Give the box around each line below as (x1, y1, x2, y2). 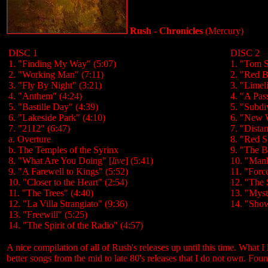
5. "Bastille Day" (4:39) (8, 102, 98, 112)
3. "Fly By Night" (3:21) (8, 80, 102, 90)
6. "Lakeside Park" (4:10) (8, 112, 105, 123)
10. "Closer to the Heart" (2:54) (8, 177, 127, 187)
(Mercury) (203, 26, 243, 36)
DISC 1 (8, 48, 38, 58)
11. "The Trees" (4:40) (8, 188, 93, 198)
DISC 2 (230, 48, 260, 58)
